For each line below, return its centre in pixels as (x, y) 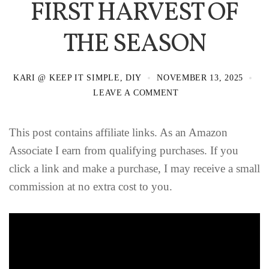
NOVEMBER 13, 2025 (200, 78)
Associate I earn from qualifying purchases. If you (124, 150)
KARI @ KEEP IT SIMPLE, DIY (77, 78)
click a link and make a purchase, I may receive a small (134, 168)
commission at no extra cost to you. (91, 186)
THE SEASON (134, 45)
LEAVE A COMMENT (136, 93)
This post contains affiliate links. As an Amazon (118, 132)
